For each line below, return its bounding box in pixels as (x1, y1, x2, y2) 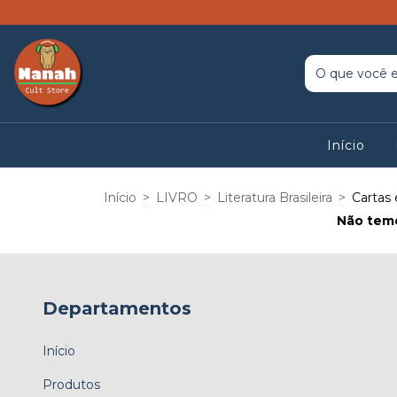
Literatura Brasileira (217, 190, 332, 206)
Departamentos (43, 298, 191, 319)
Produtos (43, 376, 100, 393)
